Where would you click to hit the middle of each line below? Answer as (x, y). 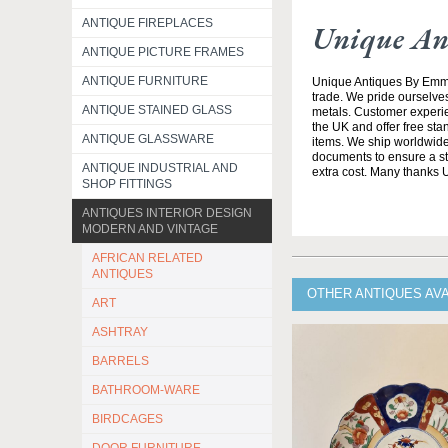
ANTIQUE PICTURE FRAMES (163, 52)
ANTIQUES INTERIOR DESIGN (167, 213)
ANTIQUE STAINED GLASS (157, 110)
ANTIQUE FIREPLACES (147, 23)
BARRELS (120, 361)
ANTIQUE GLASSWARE (148, 139)
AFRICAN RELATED (147, 258)
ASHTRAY (120, 332)
